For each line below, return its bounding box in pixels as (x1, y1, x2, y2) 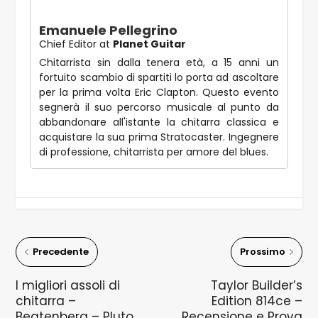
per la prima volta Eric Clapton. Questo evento (39, 84, 279, 99)
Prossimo (239, 244, 285, 258)
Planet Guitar (113, 36, 187, 51)
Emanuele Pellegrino (39, 21, 178, 39)
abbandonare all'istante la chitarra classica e (39, 114, 279, 129)
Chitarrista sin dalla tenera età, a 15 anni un (39, 55, 279, 70)
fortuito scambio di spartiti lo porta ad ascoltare (39, 70, 279, 84)
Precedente (33, 244, 89, 258)
